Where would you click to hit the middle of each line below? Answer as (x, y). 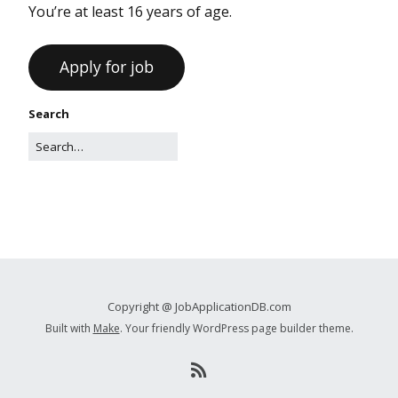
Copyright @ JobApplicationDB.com (199, 306)
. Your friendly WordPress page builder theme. (236, 329)
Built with (69, 329)
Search (49, 113)
